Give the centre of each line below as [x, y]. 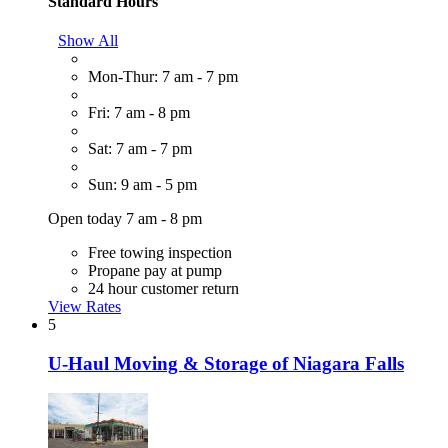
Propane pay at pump [155, 270]
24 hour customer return [163, 288]
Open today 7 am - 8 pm [125, 218]
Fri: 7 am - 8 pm [139, 112]
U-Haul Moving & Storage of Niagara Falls [226, 363]
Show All [88, 40]
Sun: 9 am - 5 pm [142, 184]
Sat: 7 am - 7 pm [140, 148]
